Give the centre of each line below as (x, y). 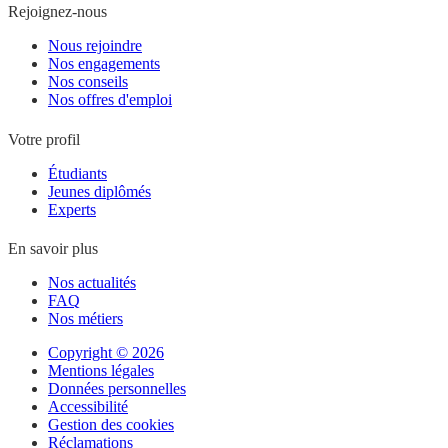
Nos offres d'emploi (110, 100)
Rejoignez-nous (57, 12)
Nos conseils (88, 82)
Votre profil (44, 139)
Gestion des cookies (111, 425)
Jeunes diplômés (99, 191)
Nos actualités (92, 283)
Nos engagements (104, 64)
